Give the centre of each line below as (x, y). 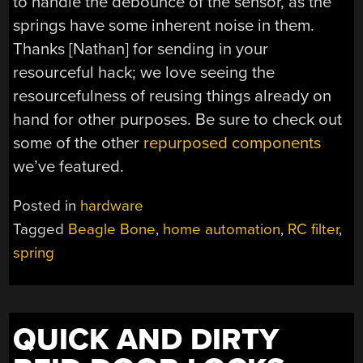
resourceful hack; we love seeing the (144, 72)
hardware (112, 206)
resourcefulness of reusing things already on (173, 96)
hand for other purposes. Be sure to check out (178, 119)
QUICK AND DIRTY (146, 340)
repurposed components (233, 143)
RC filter (314, 230)
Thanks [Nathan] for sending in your (141, 49)
